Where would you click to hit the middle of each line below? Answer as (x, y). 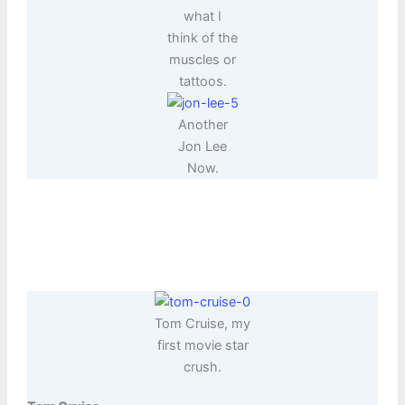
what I (202, 17)
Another (202, 125)
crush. (202, 367)
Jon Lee (202, 147)
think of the (202, 38)
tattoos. (202, 82)
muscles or (202, 60)
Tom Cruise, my (202, 324)
